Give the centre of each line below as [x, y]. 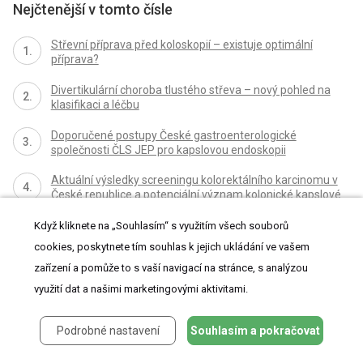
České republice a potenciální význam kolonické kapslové [196, 195]
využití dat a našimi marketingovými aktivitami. [141, 289]
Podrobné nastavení [108, 331]
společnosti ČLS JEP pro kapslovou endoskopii [168, 149]
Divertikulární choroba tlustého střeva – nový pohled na [190, 90]
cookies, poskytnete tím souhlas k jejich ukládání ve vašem [172, 247]
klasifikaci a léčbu [95, 104]
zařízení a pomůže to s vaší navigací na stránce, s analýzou [171, 268]
